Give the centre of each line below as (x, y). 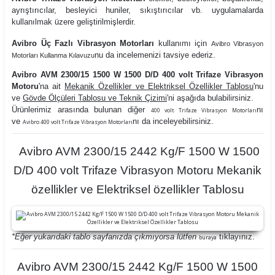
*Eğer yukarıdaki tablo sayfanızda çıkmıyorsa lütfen (105, 237)
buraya (208, 238)
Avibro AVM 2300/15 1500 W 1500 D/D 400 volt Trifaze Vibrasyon (137, 75)
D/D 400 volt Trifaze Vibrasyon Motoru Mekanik (137, 170)
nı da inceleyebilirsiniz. (173, 121)
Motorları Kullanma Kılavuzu (53, 55)
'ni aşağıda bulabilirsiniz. (213, 98)
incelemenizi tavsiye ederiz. (166, 55)
